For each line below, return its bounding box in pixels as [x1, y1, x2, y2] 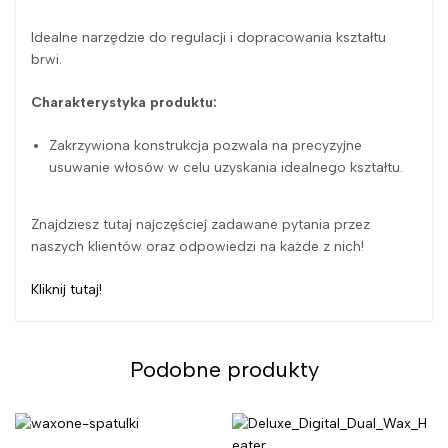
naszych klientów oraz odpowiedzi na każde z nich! [31, 237, 364, 255]
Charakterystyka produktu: [31, 93, 217, 111]
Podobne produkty [129, 355, 319, 383]
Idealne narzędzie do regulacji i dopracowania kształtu [31, 28, 386, 46]
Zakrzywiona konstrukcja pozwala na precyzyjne [49, 136, 363, 154]
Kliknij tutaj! [31, 280, 102, 298]
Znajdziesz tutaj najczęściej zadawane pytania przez [31, 215, 370, 233]
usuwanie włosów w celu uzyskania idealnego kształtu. [49, 158, 404, 176]
